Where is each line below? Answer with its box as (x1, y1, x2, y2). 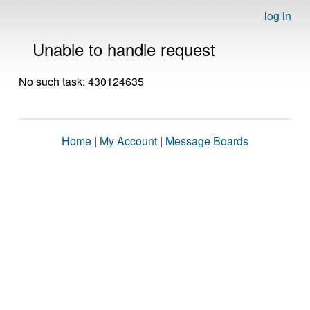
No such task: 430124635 (19, 73, 144, 89)
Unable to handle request (33, 37, 215, 61)
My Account (100, 133, 157, 149)
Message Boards (165, 133, 248, 149)
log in (264, 8, 291, 24)
